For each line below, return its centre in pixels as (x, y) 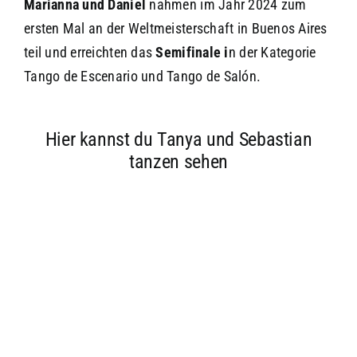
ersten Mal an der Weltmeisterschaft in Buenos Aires (175, 28)
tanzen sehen (178, 161)
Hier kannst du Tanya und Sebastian (178, 139)
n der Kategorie (272, 52)
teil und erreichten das (90, 52)
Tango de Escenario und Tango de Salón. (142, 76)
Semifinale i (192, 52)
